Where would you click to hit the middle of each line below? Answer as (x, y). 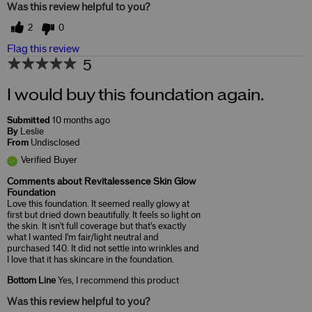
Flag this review (43, 49)
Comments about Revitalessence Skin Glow (101, 181)
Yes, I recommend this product (117, 280)
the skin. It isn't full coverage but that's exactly (96, 226)
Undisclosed (55, 142)
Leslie (32, 131)
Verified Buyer (49, 160)
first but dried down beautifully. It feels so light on (104, 215)
